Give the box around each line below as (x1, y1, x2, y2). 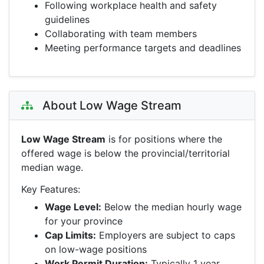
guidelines (45, 14, 90, 25)
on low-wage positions (45, 243, 147, 255)
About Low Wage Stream (42, 98, 181, 113)
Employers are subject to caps (96, 229, 235, 241)
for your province (45, 215, 123, 227)
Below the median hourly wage (101, 201, 242, 213)
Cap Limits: (45, 229, 96, 241)
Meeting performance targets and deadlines (45, 42, 241, 54)
